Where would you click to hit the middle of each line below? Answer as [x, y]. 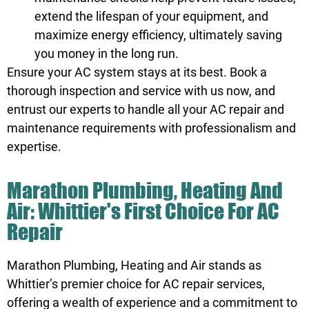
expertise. [34, 147]
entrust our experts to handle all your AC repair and [146, 110]
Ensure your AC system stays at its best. [118, 72]
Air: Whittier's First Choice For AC [143, 210]
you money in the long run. [107, 54]
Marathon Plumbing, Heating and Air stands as [134, 265]
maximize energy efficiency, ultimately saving [158, 35]
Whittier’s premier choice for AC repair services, [136, 283]
